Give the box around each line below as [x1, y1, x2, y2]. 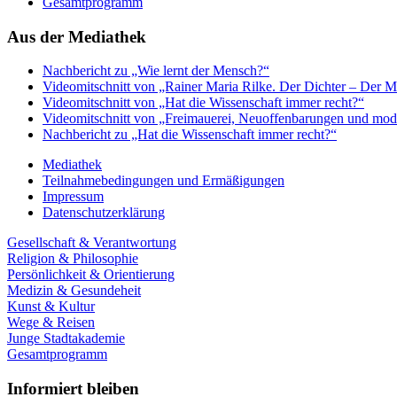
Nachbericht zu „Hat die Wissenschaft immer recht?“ [43, 127, 337, 143]
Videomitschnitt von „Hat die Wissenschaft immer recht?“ [43, 95, 364, 111]
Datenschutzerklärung [43, 205, 165, 221]
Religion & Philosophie [7, 251, 138, 267]
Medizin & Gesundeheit [7, 283, 141, 299]
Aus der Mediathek [7, 27, 146, 46]
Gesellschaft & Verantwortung [7, 235, 176, 251]
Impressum [43, 189, 104, 205]
